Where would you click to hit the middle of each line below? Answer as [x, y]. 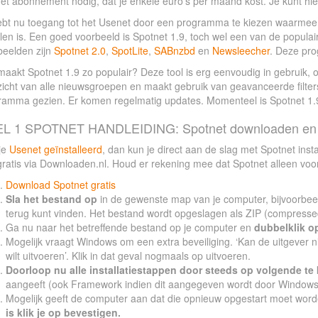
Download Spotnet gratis [60, 185]
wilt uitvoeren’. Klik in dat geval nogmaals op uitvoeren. [128, 256]
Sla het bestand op [51, 199]
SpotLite [130, 50]
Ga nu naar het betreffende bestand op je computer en [130, 227]
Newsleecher [241, 50]
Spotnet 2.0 [79, 50]
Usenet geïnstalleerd [55, 149]
